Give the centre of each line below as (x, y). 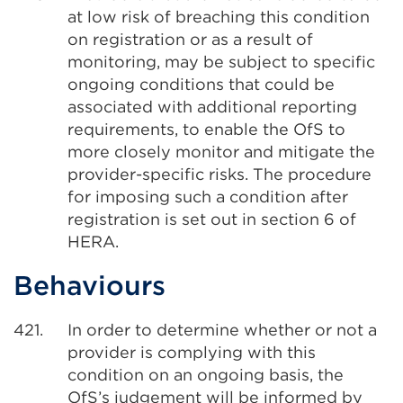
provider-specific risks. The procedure (219, 174)
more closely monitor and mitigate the (221, 152)
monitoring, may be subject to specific (221, 62)
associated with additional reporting (212, 107)
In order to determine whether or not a (222, 330)
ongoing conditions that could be (201, 84)
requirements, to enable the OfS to (206, 129)
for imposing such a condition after (208, 197)
